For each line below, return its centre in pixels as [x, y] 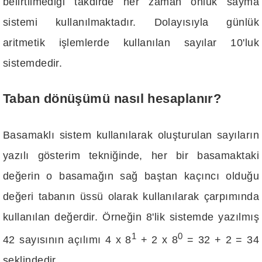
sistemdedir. [33, 63]
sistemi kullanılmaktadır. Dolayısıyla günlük [131, 22]
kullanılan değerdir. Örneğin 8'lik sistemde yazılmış [131, 217]
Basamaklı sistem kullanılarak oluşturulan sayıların [131, 135]
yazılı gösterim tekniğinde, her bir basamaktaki [131, 155]
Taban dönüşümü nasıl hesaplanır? [112, 99]
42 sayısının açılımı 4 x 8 [67, 239]
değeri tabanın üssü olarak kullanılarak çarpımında [131, 196]
